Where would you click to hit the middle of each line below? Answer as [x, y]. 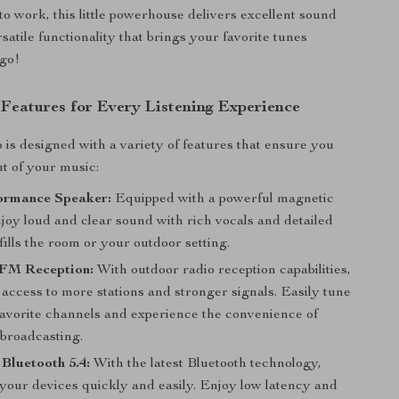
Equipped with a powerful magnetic [223, 199]
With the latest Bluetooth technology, [206, 364]
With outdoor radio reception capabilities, [223, 271]
